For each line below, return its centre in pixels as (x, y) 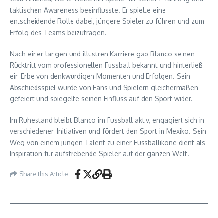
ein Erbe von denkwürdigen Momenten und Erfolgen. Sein (100, 76)
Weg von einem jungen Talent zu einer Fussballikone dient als (108, 142)
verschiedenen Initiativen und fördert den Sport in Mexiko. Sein (108, 131)
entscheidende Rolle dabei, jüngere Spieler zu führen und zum (107, 21)
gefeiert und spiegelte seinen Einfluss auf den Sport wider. (101, 98)
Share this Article (44, 174)
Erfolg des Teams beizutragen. (58, 32)
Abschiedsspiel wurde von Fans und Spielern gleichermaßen (104, 87)
